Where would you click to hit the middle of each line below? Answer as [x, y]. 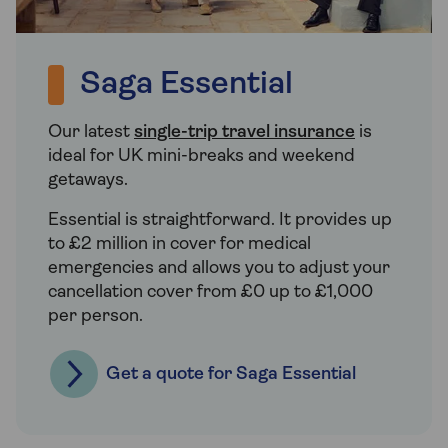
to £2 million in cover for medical [179, 245]
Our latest [91, 133]
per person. [95, 317]
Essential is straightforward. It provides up [220, 221]
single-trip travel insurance [244, 133]
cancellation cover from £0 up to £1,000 [210, 293]
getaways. [88, 181]
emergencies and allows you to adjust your [219, 269]
